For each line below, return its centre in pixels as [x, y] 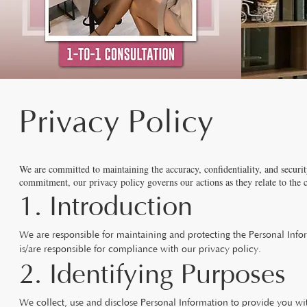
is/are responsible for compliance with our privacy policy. [140, 249]
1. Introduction [106, 207]
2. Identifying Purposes [152, 275]
